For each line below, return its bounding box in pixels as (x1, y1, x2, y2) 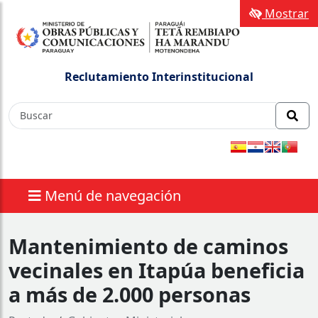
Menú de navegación (45, 185, 181, 205)
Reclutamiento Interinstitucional (65, 68, 253, 84)
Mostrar (262, 6, 309, 21)
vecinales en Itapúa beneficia (9, 256, 305, 284)
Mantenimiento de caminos (9, 231, 288, 260)
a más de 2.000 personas (9, 280, 251, 308)
